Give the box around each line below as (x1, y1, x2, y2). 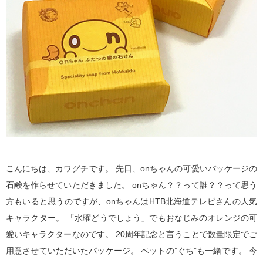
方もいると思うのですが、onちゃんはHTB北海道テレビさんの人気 (6, 196, 257, 206)
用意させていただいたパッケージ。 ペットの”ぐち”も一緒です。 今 (6, 245, 257, 255)
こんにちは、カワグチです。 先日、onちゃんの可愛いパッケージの (6, 163, 257, 173)
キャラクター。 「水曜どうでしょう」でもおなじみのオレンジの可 (6, 213, 257, 222)
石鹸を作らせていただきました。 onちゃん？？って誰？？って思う (6, 180, 257, 190)
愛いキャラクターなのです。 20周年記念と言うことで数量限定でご (6, 229, 257, 239)
